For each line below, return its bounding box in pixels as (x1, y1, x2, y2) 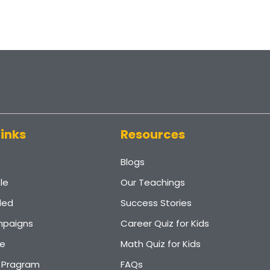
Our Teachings (121, 175, 185, 189)
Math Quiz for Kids (121, 237, 201, 250)
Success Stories (121, 196, 192, 209)
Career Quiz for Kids (121, 216, 209, 230)
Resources (121, 125, 185, 143)
